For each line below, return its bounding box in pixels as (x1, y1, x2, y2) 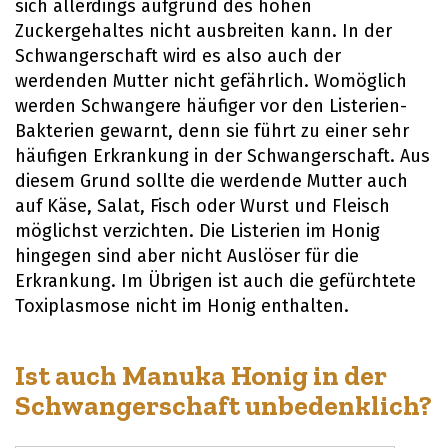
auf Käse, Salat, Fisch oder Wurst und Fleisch (15, 195, 390, 218)
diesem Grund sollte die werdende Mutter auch (15, 170, 408, 193)
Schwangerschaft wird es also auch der (15, 45, 341, 68)
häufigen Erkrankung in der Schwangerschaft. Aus (15, 145, 430, 168)
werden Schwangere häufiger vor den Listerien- (15, 95, 407, 118)
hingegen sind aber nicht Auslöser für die (15, 245, 359, 268)
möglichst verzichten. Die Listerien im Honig (15, 220, 380, 243)
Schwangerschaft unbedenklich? (15, 389, 432, 423)
